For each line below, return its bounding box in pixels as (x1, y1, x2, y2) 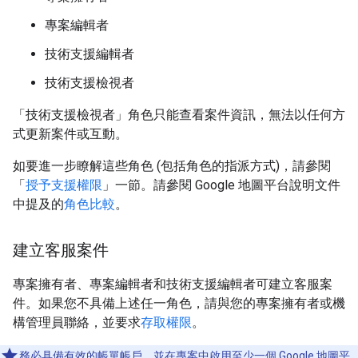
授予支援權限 (26, 177, 102, 193)
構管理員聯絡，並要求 (13, 314, 141, 330)
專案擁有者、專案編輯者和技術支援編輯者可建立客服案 (13, 276, 332, 292)
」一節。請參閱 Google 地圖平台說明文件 (102, 177, 340, 193)
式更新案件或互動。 (13, 125, 128, 141)
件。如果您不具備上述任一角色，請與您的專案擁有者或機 (13, 295, 345, 311)
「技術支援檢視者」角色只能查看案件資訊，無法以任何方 (13, 106, 345, 122)
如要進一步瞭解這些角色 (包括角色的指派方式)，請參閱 (13, 157, 331, 173)
